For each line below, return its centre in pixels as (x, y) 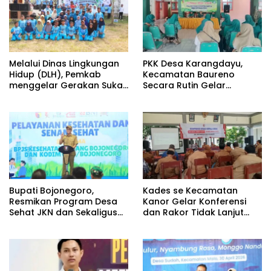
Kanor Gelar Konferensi (194, 201)
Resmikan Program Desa (63, 201)
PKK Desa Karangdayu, (193, 63)
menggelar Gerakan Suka (66, 85)
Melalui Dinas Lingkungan (64, 63)
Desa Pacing (36, 107)
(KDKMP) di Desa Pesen (60, 234)
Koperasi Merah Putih (56, 223)
